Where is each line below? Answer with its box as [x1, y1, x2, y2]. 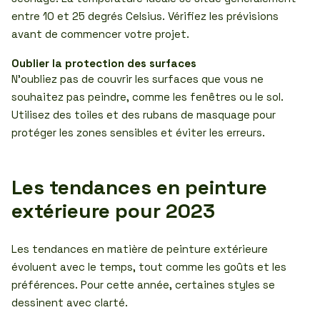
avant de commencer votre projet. [11, 27, 189, 41]
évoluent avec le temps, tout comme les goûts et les [11, 260, 286, 274]
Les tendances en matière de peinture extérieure [11, 242, 268, 256]
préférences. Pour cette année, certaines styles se [11, 278, 275, 291]
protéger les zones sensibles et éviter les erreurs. [11, 126, 265, 139]
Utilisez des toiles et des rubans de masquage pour [11, 108, 276, 121]
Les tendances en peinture [11, 174, 267, 200]
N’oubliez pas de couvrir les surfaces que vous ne [11, 72, 264, 86]
